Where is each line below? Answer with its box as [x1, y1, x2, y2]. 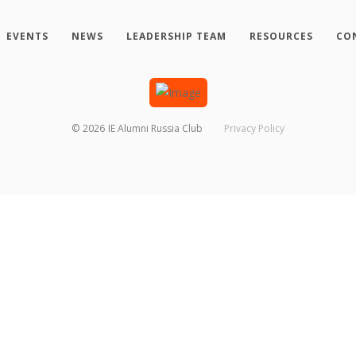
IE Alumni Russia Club [108, 122, 203, 136]
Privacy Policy [223, 122, 284, 136]
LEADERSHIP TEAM [126, 29, 226, 43]
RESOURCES [249, 29, 313, 43]
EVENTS [6, 29, 48, 43]
